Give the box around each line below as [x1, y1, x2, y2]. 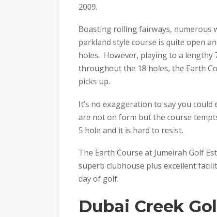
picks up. [78, 76, 110, 87]
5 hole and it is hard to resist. [78, 124, 183, 136]
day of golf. [78, 173, 119, 185]
